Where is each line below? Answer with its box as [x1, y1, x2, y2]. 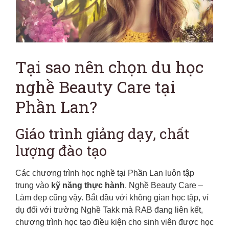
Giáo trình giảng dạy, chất [15, 124, 189, 144]
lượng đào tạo [15, 141, 107, 161]
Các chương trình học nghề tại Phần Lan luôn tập [15, 169, 194, 178]
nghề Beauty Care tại [15, 76, 175, 98]
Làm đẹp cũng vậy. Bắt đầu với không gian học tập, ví [15, 193, 209, 202]
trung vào [15, 181, 51, 190]
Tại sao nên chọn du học [15, 56, 203, 78]
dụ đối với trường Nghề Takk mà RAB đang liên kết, [15, 205, 203, 215]
